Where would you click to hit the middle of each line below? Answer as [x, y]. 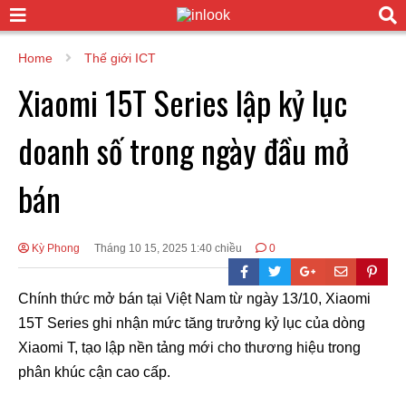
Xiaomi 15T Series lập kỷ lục [183, 101]
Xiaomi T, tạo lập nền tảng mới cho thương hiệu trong [189, 347]
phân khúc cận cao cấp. [94, 372]
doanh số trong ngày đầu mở [184, 150]
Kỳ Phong [54, 248]
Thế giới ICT [120, 58]
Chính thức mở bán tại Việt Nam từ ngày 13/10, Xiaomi [194, 298]
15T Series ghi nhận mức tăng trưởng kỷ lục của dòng [192, 323]
